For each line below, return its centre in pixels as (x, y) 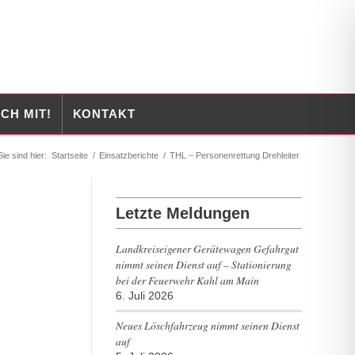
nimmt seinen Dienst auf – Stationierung (203, 264)
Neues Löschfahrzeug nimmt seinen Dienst (207, 325)
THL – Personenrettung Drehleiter (235, 155)
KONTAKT (104, 114)
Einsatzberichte (129, 155)
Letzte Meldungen (182, 213)
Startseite (70, 155)
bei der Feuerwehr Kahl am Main (187, 280)
